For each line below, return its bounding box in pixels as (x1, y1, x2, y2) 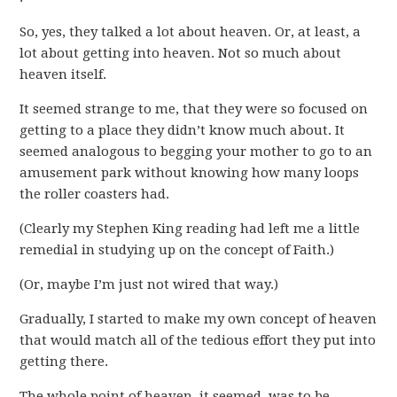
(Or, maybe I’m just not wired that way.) (19, 276, 279, 292)
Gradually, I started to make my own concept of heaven (19, 311, 378, 327)
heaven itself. (19, 66, 107, 82)
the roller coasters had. (19, 186, 170, 202)
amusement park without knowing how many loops (19, 165, 360, 181)
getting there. (19, 354, 109, 370)
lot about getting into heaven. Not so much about (19, 45, 342, 61)
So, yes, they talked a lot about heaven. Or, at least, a (19, 24, 362, 40)
